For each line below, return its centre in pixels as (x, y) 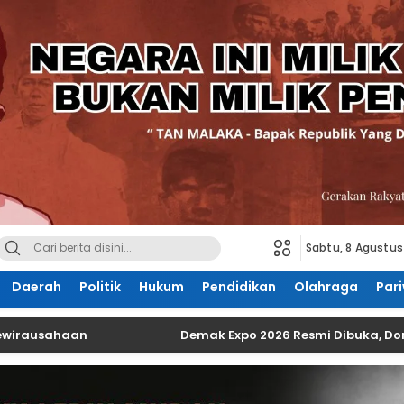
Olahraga (326, 287)
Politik (100, 287)
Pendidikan (239, 287)
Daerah (36, 287)
